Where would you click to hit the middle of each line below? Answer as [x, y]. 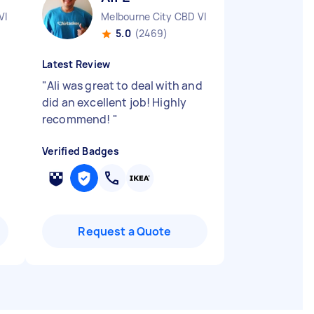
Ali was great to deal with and [125, 86]
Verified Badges [81, 151]
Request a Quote [125, 231]
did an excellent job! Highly [115, 102]
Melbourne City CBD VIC [157, 16]
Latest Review [76, 64]
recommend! [77, 119]
